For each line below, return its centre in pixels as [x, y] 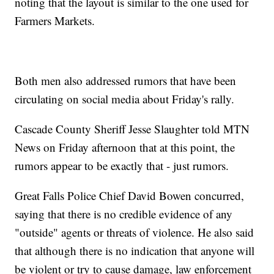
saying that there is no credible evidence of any [124, 214]
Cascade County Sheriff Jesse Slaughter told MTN [132, 129]
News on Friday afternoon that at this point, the [125, 147]
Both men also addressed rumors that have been [126, 81]
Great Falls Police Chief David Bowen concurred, [130, 196]
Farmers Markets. [55, 21]
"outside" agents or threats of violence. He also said [135, 232]
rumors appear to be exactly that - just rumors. [122, 166]
